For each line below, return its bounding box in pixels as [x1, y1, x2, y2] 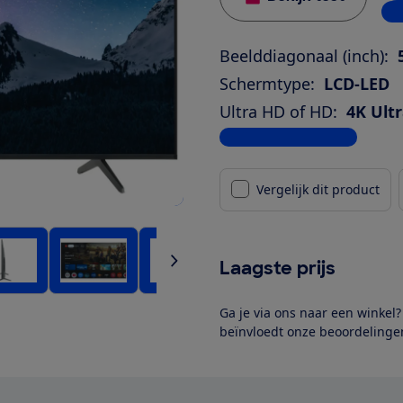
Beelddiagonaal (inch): [219, 44, 389, 67]
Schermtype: [219, 72, 315, 94]
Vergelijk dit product [256, 180, 380, 198]
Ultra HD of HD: [219, 100, 337, 122]
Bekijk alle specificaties [219, 128, 357, 146]
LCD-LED [324, 72, 390, 94]
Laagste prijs [219, 255, 336, 280]
